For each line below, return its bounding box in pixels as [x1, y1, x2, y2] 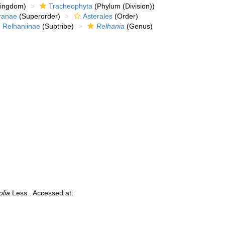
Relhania [96, 22, 125, 30]
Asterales [83, 12, 113, 20]
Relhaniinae [3, 22, 41, 30]
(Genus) [125, 22, 153, 30]
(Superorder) [17, 12, 61, 20]
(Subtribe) [40, 22, 74, 30]
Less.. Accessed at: [10, 189, 74, 197]
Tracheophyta [49, 2, 93, 10]
